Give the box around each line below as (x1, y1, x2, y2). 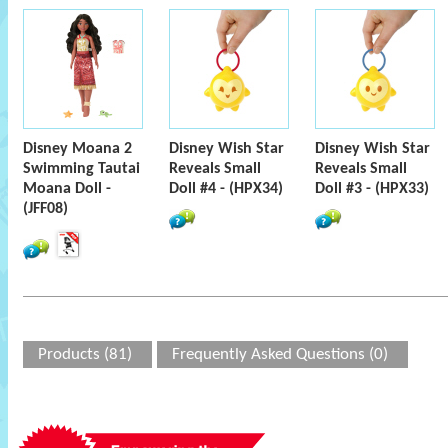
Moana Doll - (23, 181, 111, 197)
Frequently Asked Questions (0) (172, 346, 388, 363)
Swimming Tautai (23, 161, 140, 177)
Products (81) (38, 346, 132, 363)
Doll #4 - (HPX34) (169, 181, 283, 197)
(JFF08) (23, 201, 68, 217)
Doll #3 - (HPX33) (315, 181, 429, 197)
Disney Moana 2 (23, 141, 132, 157)
